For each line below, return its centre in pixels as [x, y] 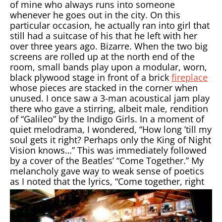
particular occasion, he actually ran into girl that [110, 25]
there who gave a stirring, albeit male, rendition [109, 109]
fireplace [190, 77]
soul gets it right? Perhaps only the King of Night [111, 140]
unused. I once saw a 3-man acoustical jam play [110, 98]
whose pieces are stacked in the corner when [104, 88]
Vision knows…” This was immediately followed [108, 150]
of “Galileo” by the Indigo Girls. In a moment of [107, 119]
